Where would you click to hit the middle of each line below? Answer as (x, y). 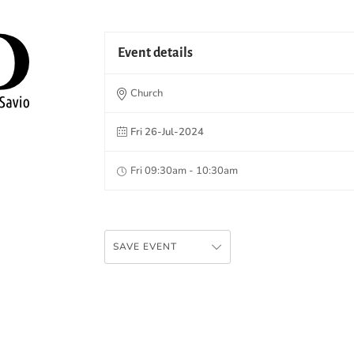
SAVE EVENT (145, 246)
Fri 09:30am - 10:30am (184, 170)
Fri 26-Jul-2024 (167, 132)
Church (147, 93)
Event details (155, 53)
